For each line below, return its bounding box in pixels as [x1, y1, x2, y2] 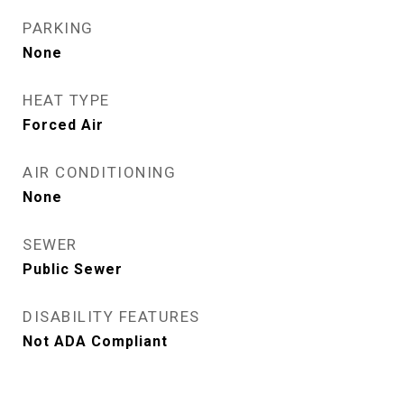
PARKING [23, 18, 94, 37]
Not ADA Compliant [23, 332, 168, 350]
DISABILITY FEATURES [23, 307, 200, 326]
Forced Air [23, 115, 104, 133]
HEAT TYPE [23, 90, 110, 109]
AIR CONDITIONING [23, 162, 176, 181]
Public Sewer [23, 260, 123, 278]
